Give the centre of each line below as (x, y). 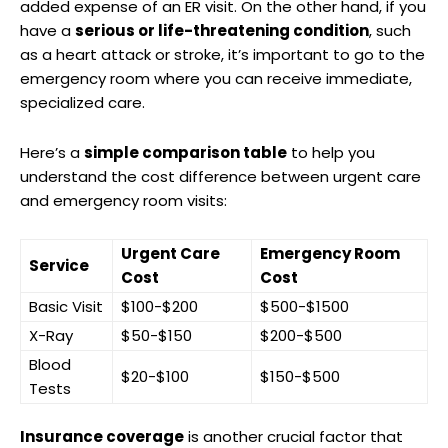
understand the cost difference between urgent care (220, 176)
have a (47, 30)
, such (390, 30)
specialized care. (82, 102)
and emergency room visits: (123, 200)
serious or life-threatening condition (222, 30)
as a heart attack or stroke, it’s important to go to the (222, 54)
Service (59, 265)
